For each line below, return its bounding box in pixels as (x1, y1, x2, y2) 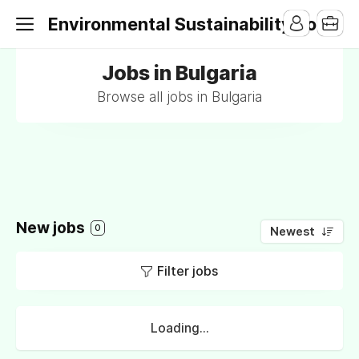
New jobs (16, 219, 88, 237)
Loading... (150, 321, 209, 336)
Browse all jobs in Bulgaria (97, 89, 262, 105)
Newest (270, 224, 315, 239)
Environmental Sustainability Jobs (48, 14, 337, 34)
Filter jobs (157, 263, 218, 279)
